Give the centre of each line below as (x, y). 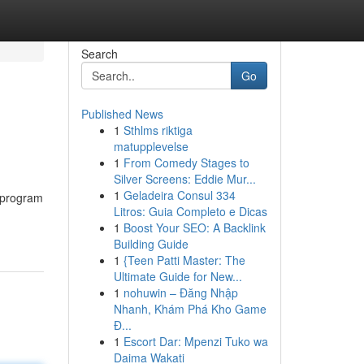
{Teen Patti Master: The (184, 260)
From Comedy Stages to (186, 162)
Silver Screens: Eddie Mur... (184, 179)
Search (99, 54)
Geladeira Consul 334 (179, 195)
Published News (122, 114)
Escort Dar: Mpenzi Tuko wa (195, 341)
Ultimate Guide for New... (178, 276)
